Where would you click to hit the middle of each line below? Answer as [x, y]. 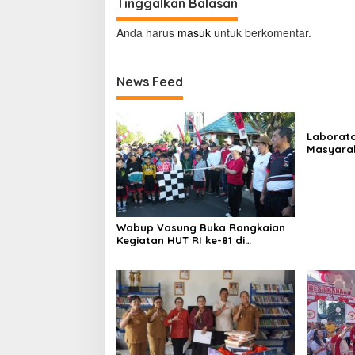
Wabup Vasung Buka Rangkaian [201, 228]
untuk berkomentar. [261, 32]
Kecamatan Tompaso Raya [188, 253]
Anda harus [147, 32]
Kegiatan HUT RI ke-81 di [181, 240]
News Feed [150, 81]
